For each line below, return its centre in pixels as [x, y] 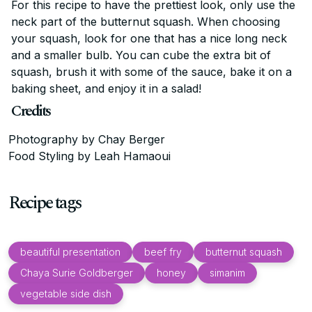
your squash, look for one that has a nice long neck [149, 38]
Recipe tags [45, 202]
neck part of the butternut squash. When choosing [146, 21]
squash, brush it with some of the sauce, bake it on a [151, 71]
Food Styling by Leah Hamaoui [89, 156]
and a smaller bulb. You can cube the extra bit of [141, 55]
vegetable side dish [66, 294]
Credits [31, 111]
